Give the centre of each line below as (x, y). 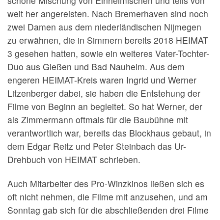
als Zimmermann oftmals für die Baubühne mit (98, 120)
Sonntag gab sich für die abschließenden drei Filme (108, 210)
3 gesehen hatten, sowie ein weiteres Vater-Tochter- (108, 54)
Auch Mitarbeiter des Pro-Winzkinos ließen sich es (106, 184)
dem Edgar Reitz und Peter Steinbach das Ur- (97, 146)
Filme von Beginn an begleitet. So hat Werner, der (105, 107)
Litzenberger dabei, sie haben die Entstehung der (104, 93)
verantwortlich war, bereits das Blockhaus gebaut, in (109, 133)
